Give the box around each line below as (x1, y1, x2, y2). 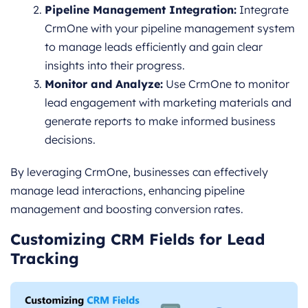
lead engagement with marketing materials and (45, 95, 291, 109)
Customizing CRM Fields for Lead (10, 229, 265, 249)
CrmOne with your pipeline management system (45, 21, 295, 35)
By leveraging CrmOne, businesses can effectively (10, 164, 268, 179)
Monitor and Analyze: (45, 76, 163, 91)
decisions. (45, 132, 96, 146)
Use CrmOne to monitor (163, 76, 289, 91)
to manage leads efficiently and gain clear (45, 39, 263, 54)
